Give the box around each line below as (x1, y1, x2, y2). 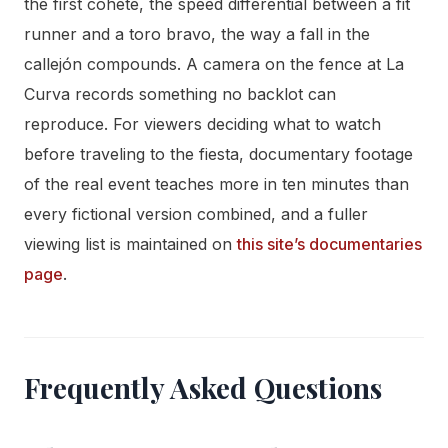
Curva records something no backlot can (24, 83, 336, 104)
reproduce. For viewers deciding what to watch (24, 113, 381, 134)
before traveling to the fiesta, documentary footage (24, 143, 413, 164)
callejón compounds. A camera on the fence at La (24, 53, 404, 74)
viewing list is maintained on (24, 233, 237, 254)
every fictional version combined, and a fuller (24, 203, 368, 224)
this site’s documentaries (237, 233, 422, 254)
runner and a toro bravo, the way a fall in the (24, 23, 370, 44)
